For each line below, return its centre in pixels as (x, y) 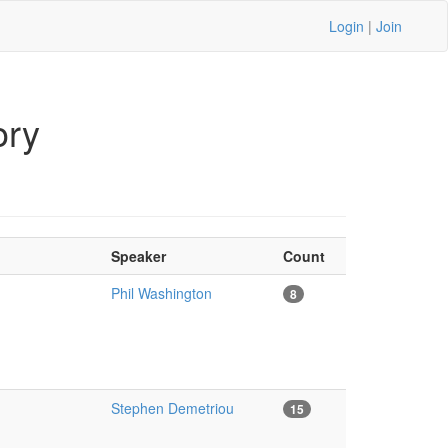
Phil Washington (161, 293)
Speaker (138, 256)
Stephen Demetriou (172, 408)
